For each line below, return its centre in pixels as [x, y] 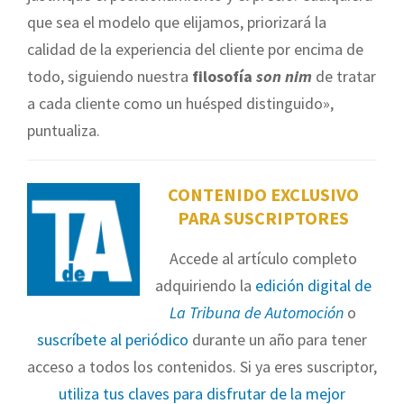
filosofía [224, 76]
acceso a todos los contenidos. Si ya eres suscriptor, [202, 367]
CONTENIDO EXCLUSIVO [263, 195]
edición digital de [313, 286]
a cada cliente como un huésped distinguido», [180, 103]
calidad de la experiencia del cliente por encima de [195, 49]
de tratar [344, 76]
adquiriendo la [205, 286]
